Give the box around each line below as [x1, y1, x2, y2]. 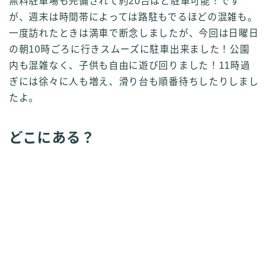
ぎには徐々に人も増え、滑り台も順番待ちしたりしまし [9, 76, 259, 87]
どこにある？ [9, 129, 96, 145]
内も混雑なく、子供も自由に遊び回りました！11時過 [9, 60, 251, 71]
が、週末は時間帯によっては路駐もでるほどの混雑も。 [9, 11, 258, 22]
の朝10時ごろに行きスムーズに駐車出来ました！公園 [9, 44, 250, 54]
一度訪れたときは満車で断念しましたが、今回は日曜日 [9, 28, 259, 38]
